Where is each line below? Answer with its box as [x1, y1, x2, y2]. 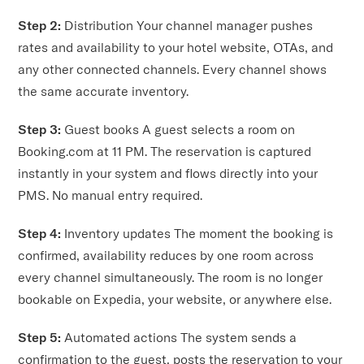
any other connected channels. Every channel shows [18, 61, 327, 78]
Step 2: [18, 17, 65, 34]
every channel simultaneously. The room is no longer [18, 269, 323, 286]
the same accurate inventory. [18, 83, 189, 100]
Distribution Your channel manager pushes [64, 17, 314, 34]
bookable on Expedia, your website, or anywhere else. [18, 291, 332, 308]
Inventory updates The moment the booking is [64, 225, 334, 242]
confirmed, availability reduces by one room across [18, 247, 314, 264]
